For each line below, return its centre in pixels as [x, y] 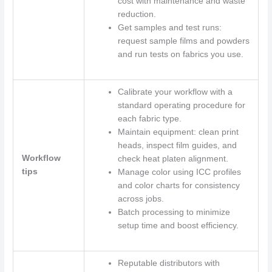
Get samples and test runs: [169, 28]
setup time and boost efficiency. [178, 226]
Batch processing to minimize [174, 212]
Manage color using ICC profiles [179, 172]
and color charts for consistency [178, 186]
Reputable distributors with [168, 263]
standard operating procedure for [181, 106]
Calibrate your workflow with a [175, 92]
